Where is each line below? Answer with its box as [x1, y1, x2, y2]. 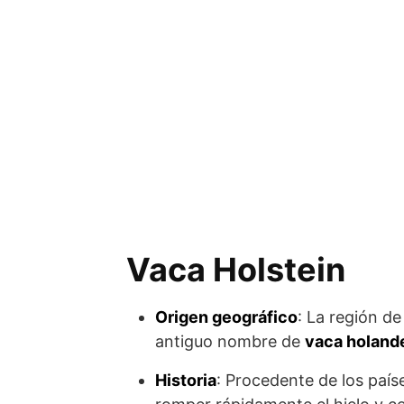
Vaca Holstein [126, 250, 345, 289]
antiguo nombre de [155, 332, 305, 351]
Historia [155, 371, 216, 390]
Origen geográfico [155, 308, 298, 326]
